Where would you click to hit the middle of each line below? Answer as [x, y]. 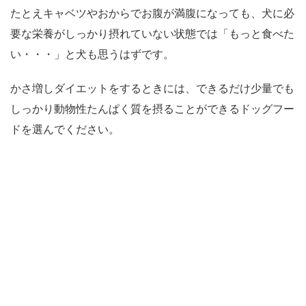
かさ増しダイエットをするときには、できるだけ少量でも [152, 88]
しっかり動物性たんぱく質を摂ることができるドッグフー [152, 109]
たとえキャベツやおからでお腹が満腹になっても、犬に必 [152, 13]
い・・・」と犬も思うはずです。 [92, 54]
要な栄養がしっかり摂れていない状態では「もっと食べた [152, 34]
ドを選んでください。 [65, 129]
